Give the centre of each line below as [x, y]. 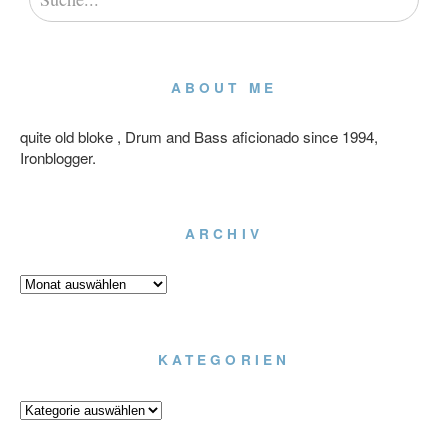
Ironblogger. [58, 157]
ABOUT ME [224, 87]
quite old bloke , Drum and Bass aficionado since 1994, [199, 136]
